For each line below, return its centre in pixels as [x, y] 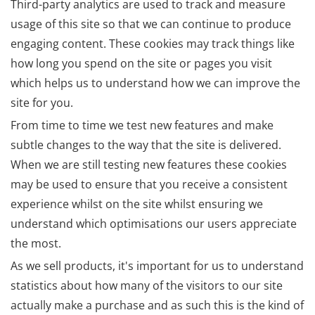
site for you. [42, 103]
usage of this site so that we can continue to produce [151, 24]
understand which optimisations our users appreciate [154, 224]
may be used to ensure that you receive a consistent [149, 185]
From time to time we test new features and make [142, 126]
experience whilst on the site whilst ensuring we [137, 204]
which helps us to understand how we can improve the [155, 83]
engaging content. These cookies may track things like [153, 44]
